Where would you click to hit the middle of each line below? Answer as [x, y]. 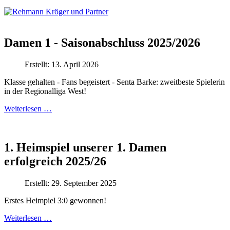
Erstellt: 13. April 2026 [62, 64]
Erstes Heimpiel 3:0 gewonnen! [55, 201]
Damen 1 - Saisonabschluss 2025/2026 [102, 42]
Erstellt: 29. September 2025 [71, 183]
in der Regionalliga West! [45, 91]
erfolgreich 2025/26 [55, 161]
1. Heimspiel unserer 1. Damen [85, 148]
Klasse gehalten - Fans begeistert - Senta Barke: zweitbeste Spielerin [114, 82]
